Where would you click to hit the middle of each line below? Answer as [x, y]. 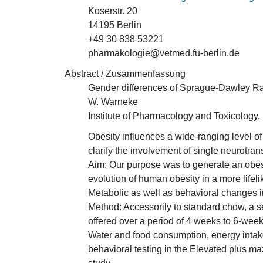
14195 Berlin [115, 25]
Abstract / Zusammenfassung [125, 74]
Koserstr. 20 [113, 11]
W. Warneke [113, 102]
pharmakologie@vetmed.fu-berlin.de [164, 53]
